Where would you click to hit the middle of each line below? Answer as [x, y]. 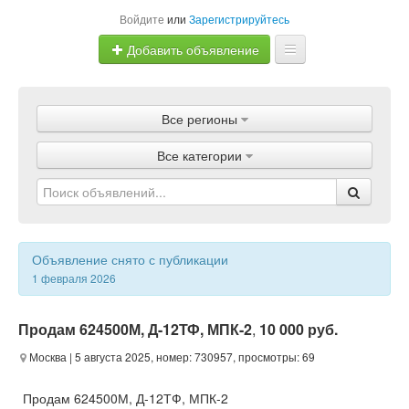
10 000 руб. [299, 329]
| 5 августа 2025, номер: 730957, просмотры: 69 [191, 357]
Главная [204, 100]
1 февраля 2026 [74, 278]
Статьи [204, 246]
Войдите [142, 19]
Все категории [199, 155]
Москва [47, 357]
